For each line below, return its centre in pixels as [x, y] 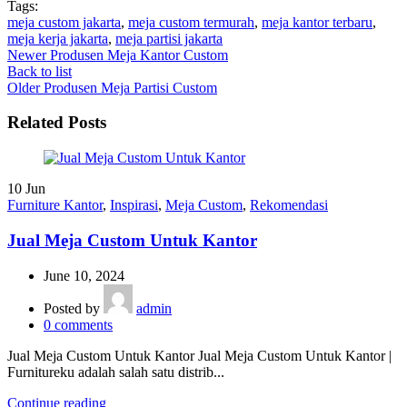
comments [84, 324]
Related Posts [57, 123]
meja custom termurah [191, 22]
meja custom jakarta [64, 22]
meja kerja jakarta [58, 38]
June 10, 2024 [84, 275]
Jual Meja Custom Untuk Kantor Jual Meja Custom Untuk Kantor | [199, 355]
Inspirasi [134, 205]
